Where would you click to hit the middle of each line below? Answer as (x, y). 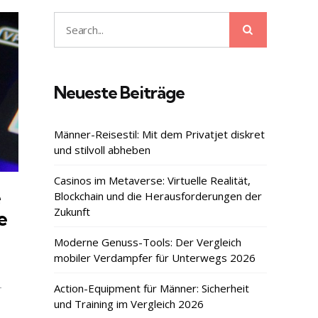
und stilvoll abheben (102, 150)
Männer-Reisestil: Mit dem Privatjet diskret (159, 135)
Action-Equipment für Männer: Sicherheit (152, 289)
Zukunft (72, 212)
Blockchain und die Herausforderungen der (158, 196)
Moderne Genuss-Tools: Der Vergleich (148, 242)
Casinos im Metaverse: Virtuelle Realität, (152, 181)
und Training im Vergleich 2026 (129, 304)
